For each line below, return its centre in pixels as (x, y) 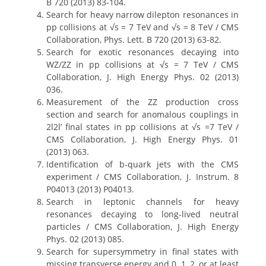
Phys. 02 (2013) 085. (85, 239)
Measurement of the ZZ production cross (142, 102)
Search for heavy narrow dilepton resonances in (142, 15)
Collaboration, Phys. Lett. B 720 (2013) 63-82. (134, 39)
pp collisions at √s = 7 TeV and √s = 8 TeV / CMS (142, 27)
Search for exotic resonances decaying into (142, 52)
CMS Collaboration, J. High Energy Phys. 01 (142, 139)
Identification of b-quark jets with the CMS (142, 164)
